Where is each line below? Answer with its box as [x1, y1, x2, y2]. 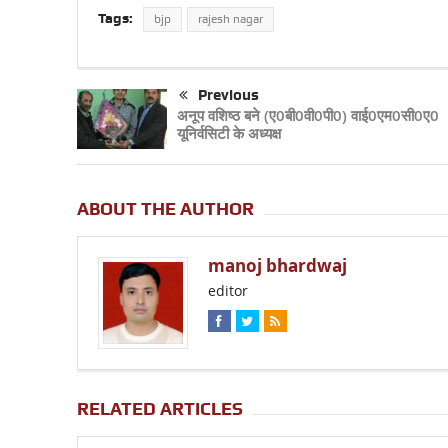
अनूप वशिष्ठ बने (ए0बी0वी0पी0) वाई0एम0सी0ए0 [176, 105, 439, 127]
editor [207, 281, 248, 301]
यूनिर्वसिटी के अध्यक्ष [176, 123, 281, 145]
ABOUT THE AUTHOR [76, 198, 254, 220]
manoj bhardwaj [207, 254, 347, 278]
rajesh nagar [197, 12, 263, 27]
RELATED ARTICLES [76, 397, 243, 419]
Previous [197, 86, 259, 105]
